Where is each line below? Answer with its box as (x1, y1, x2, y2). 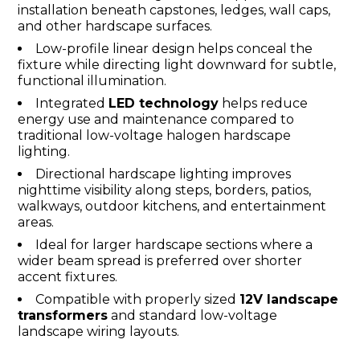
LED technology (108, 96, 219, 111)
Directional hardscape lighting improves (35, 166, 291, 182)
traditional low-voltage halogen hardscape (18, 128, 291, 143)
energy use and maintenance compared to (18, 112, 294, 127)
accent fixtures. (18, 269, 117, 284)
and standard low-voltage (108, 308, 277, 323)
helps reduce (219, 96, 308, 111)
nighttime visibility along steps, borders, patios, (18, 182, 311, 198)
